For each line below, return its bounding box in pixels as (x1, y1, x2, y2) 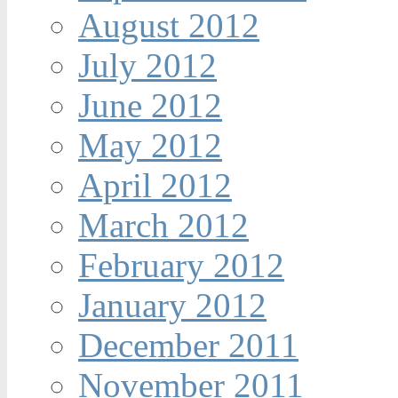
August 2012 (78, 6, 259, 45)
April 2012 (78, 166, 232, 205)
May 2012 (78, 126, 222, 165)
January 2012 (78, 286, 267, 325)
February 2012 (78, 246, 284, 285)
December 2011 (78, 326, 298, 365)
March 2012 (78, 206, 249, 245)
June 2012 (78, 86, 222, 125)
